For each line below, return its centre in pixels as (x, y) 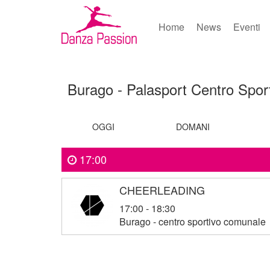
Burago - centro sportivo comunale (193, 221)
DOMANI (193, 127)
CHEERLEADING (166, 190)
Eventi (247, 27)
